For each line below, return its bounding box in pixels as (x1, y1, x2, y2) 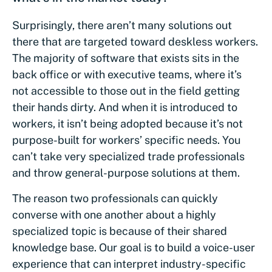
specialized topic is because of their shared (12, 225, 227, 237)
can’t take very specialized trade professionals (12, 150, 245, 163)
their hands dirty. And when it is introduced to (12, 101, 237, 114)
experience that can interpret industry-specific (12, 257, 246, 270)
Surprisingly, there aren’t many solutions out (12, 19, 232, 32)
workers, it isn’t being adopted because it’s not (12, 117, 243, 130)
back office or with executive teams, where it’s (12, 68, 242, 81)
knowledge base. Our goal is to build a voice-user (12, 241, 255, 254)
